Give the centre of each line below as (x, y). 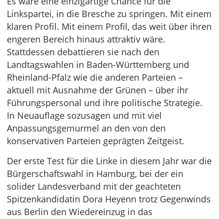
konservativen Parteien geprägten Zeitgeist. (96, 141)
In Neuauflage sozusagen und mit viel (84, 115)
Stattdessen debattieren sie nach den (83, 52)
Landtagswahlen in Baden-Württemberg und (98, 65)
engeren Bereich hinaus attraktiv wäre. (86, 39)
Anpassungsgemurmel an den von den (86, 128)
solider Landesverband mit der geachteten (94, 186)
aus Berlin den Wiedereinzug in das (80, 212)
